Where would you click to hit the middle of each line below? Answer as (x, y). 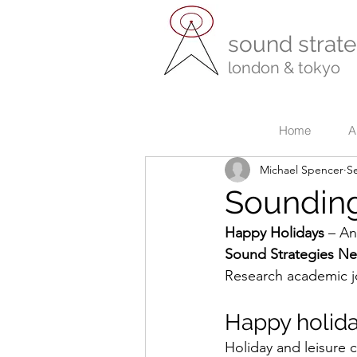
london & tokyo (284, 68)
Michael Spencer (302, 169)
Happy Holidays (275, 233)
